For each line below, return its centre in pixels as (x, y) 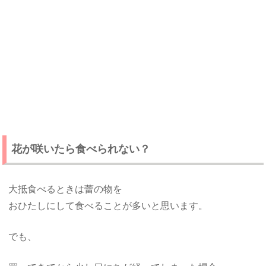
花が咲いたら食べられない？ (80, 148)
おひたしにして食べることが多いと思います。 (108, 206)
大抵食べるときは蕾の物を (66, 189)
